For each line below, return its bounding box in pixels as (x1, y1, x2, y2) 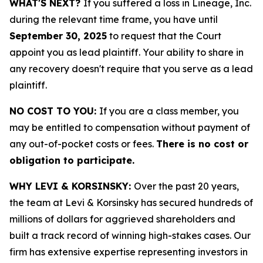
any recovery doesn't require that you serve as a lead (9, 63, 253, 75)
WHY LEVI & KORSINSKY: (9, 180, 134, 192)
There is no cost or (156, 138, 248, 150)
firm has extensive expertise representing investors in (9, 246, 248, 258)
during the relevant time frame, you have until (9, 14, 218, 25)
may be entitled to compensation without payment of (9, 122, 250, 133)
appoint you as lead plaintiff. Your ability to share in (9, 46, 244, 58)
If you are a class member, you (99, 105, 239, 117)
